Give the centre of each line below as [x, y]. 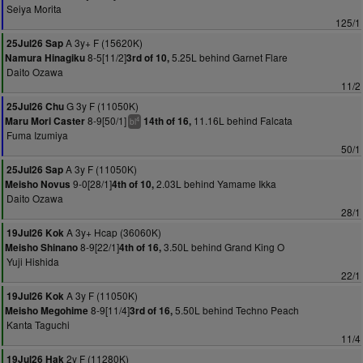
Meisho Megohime [47, 311]
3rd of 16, [151, 311]
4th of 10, [133, 184]
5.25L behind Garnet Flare [228, 57]
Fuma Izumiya [37, 135]
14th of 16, [167, 121]
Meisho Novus [38, 184]
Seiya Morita [34, 9]
